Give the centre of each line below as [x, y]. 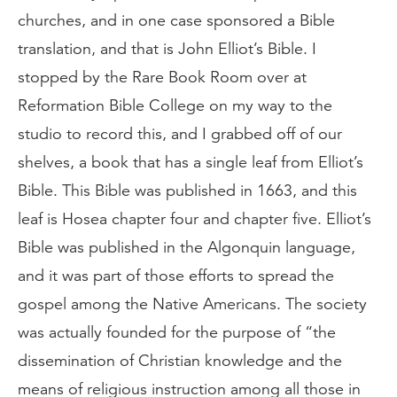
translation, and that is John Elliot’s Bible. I [167, 49]
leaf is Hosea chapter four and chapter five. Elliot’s [195, 219]
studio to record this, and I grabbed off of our [180, 134]
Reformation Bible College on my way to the [175, 105]
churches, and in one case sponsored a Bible [176, 20]
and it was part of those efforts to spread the [176, 276]
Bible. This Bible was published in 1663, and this [187, 191]
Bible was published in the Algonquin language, [187, 247]
